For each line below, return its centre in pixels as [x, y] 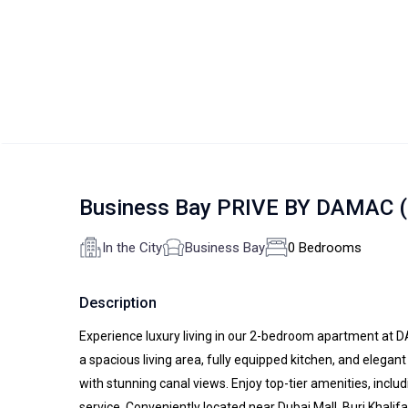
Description [118, 303]
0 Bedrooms [325, 247]
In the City [132, 247]
